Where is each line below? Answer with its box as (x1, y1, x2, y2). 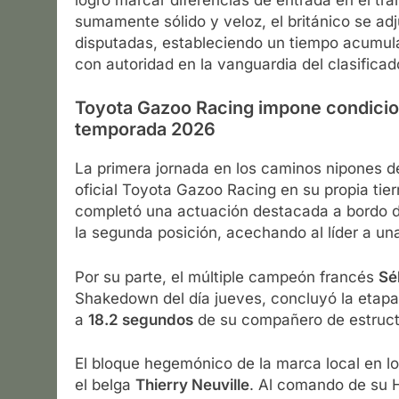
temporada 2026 (75, 118, 216, 141)
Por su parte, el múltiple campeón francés (75, 267, 379, 286)
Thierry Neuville (135, 376, 249, 395)
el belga (75, 376, 135, 395)
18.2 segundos (88, 310, 193, 329)
